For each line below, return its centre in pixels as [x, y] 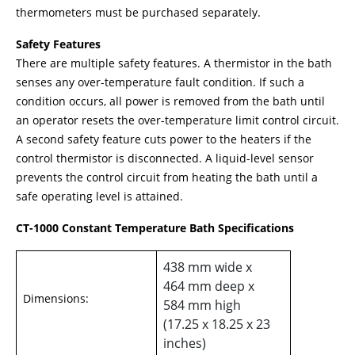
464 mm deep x [209, 286]
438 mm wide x [208, 267]
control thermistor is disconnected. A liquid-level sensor [165, 158]
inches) [185, 343]
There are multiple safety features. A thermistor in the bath [174, 63]
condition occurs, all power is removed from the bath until [170, 101]
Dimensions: [56, 298]
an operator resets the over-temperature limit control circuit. [177, 120]
